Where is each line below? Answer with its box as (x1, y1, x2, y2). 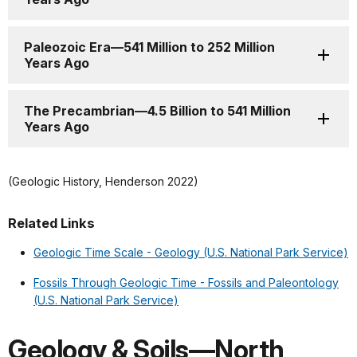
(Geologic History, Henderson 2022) (8, 175, 198, 189)
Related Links (8, 215, 95, 232)
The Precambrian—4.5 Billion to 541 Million (24, 103, 291, 120)
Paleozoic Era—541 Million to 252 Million (24, 39, 275, 56)
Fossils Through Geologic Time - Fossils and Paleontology (33, 276, 339, 290)
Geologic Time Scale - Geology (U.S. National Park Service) (33, 245, 348, 260)
